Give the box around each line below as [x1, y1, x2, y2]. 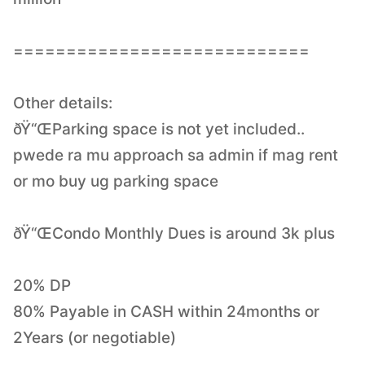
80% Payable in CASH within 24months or [13, 301, 319, 321]
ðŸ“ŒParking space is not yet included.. [13, 119, 305, 139]
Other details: [13, 93, 112, 112]
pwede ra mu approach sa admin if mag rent [13, 145, 338, 165]
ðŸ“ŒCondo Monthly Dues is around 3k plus [13, 223, 335, 243]
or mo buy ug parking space [13, 171, 218, 191]
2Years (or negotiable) [13, 328, 176, 347]
